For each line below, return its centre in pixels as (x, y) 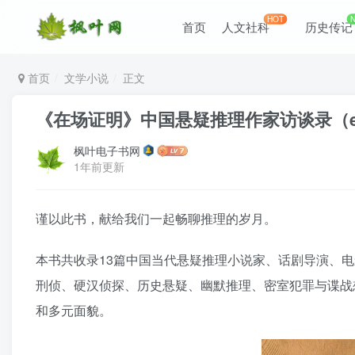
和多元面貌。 (74, 310)
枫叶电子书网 (107, 151)
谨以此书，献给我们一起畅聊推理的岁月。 (156, 218)
